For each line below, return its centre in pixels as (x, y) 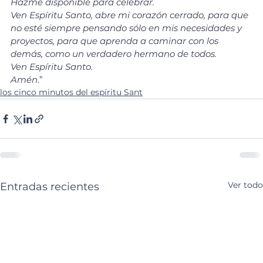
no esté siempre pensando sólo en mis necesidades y (127, 28)
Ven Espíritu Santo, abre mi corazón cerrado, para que (131, 15)
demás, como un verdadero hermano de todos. (114, 54)
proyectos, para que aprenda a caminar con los (116, 41)
